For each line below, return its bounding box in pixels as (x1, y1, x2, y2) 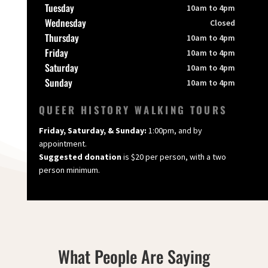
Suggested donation (38, 151, 121, 163)
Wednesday (44, 16, 86, 31)
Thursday (44, 31, 79, 45)
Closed (210, 17, 236, 29)
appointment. (38, 138, 87, 150)
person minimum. (38, 165, 100, 176)
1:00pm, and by (146, 125, 202, 136)
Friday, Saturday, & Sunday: (38, 125, 147, 136)
